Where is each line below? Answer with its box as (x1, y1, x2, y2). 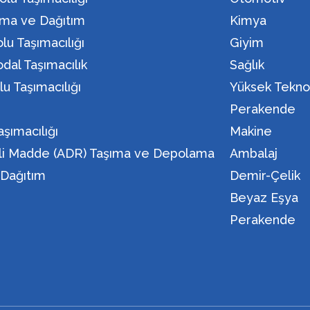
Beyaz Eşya (230, 190, 299, 206)
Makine (230, 124, 273, 139)
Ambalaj (230, 146, 278, 161)
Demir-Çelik (230, 168, 301, 183)
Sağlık (230, 57, 265, 73)
